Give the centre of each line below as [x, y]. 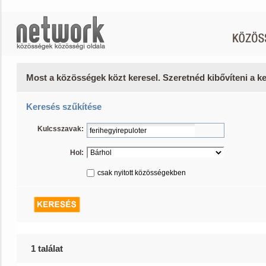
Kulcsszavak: [61, 129]
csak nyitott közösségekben [142, 173]
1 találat [47, 248]
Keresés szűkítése [64, 107]
